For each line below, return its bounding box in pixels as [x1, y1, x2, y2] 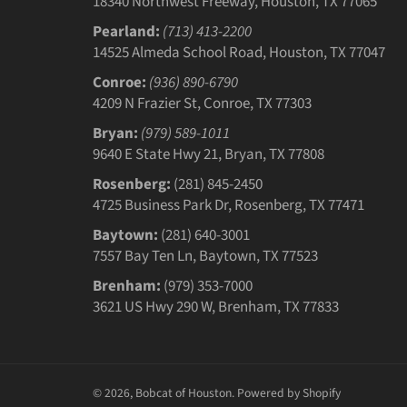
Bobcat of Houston [135, 383, 232, 402]
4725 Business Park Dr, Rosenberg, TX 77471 [93, 194, 364, 216]
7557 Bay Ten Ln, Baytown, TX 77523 [93, 244, 318, 267]
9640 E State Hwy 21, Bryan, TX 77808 [93, 143, 324, 165]
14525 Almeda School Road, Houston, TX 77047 [93, 41, 385, 64]
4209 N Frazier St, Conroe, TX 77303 [93, 92, 312, 114]
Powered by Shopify [237, 383, 341, 402]
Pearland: [93, 20, 163, 43]
